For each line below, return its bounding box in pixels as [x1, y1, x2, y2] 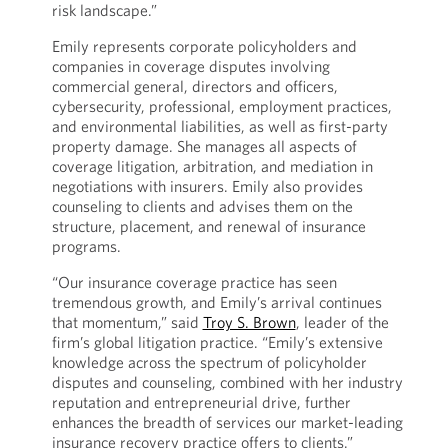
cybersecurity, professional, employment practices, [51, 96, 392, 116]
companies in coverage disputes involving [51, 56, 330, 76]
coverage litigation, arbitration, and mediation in [51, 156, 373, 176]
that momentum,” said [51, 312, 203, 332]
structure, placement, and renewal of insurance [51, 216, 366, 236]
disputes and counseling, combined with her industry [51, 372, 403, 392]
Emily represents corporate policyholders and [51, 36, 357, 56]
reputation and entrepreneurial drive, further [51, 392, 351, 412]
